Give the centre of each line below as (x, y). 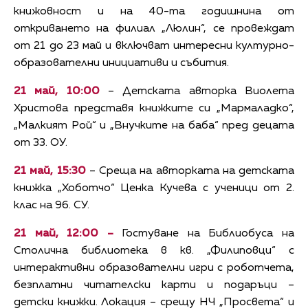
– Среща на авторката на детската (190, 171)
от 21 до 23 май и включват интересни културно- (154, 46)
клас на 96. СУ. (52, 205)
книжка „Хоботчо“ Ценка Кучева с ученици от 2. (154, 188)
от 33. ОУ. (41, 143)
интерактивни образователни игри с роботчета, (154, 268)
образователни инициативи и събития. (121, 63)
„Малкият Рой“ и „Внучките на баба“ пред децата (154, 125)
